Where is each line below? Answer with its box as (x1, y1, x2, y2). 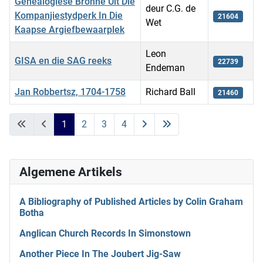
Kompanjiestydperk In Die (15, 9, 123, 21)
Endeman (146, 62, 185, 73)
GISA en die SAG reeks (15, 55, 112, 66)
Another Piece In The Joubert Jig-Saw (19, 248, 181, 259)
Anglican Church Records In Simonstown (19, 227, 191, 239)
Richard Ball (146, 86, 195, 97)
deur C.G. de (146, 2, 195, 14)
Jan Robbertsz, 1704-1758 (15, 86, 126, 97)
